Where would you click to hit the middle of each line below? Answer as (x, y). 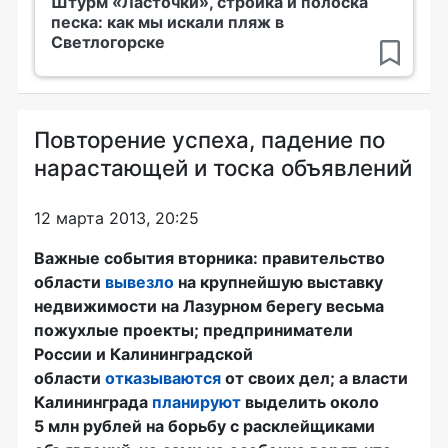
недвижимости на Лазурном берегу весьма (209, 306)
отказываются (163, 378)
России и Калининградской (143, 354)
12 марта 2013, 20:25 (116, 218)
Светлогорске (108, 42)
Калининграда (93, 402)
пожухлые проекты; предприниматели (193, 330)
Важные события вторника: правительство (209, 258)
